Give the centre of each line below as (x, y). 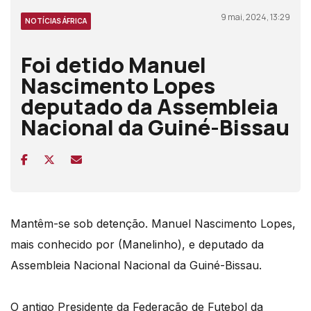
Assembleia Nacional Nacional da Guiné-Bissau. (136, 265)
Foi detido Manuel (114, 64)
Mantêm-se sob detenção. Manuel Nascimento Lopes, (153, 223)
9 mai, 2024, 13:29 (255, 17)
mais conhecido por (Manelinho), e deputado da (137, 244)
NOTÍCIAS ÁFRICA (56, 20)
